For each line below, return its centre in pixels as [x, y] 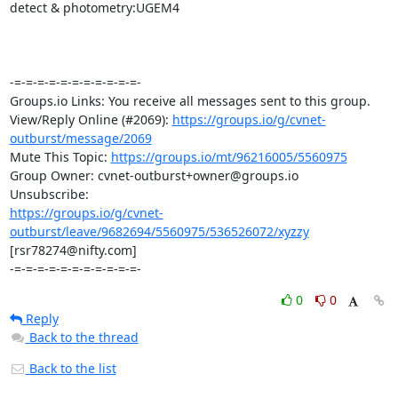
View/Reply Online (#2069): [91, 119]
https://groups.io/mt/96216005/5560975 [229, 156]
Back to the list [71, 368]
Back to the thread [84, 337]
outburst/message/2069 [80, 138]
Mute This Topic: [60, 156]
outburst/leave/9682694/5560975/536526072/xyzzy [159, 231]
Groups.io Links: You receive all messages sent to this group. [190, 100]
